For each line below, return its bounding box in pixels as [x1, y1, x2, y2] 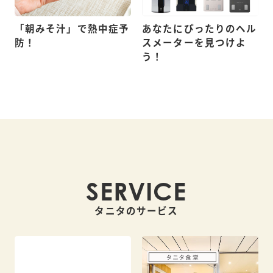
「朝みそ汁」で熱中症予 [14, 23, 130, 35]
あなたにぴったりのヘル [141, 23, 257, 35]
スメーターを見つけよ [141, 37, 247, 49]
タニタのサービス [94, 205, 179, 218]
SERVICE [86, 176, 187, 207]
